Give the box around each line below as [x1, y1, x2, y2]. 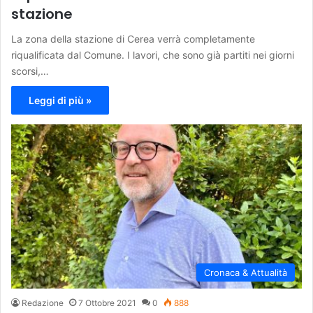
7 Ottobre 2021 [78, 297, 136, 308]
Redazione [22, 297, 64, 308]
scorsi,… [11, 64, 49, 77]
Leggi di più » [29, 94, 92, 106]
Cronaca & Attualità [204, 266, 287, 278]
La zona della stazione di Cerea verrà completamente [11, 32, 255, 45]
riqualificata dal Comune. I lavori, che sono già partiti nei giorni [11, 48, 294, 61]
